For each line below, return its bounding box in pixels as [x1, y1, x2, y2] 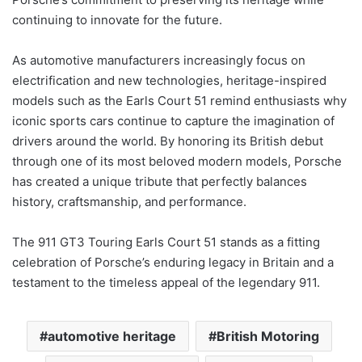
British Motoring [216, 328, 319, 345]
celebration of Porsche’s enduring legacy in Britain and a [12, 255, 334, 271]
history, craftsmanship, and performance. [12, 194, 246, 210]
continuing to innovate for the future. [12, 12, 222, 28]
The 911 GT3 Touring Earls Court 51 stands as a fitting [12, 234, 320, 250]
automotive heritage [47, 328, 176, 345]
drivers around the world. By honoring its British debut [12, 133, 323, 149]
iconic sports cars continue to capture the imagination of [12, 113, 335, 129]
